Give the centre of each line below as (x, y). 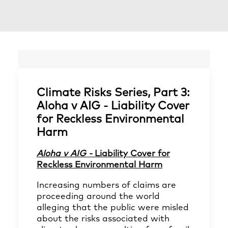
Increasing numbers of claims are (106, 186)
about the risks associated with (103, 219)
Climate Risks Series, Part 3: (113, 93)
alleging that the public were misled (113, 208)
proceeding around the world (98, 197)
